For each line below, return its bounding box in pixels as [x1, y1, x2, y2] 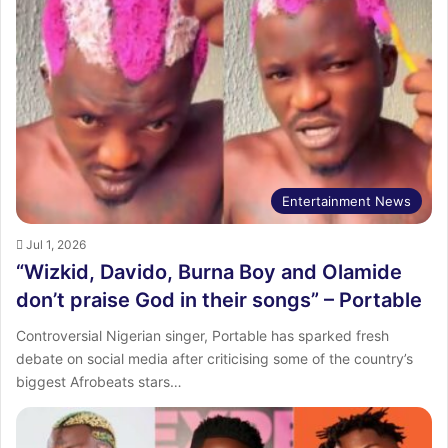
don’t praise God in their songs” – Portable [16, 288, 422, 313]
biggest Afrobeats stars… [16, 373, 182, 391]
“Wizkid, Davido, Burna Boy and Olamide [16, 260, 402, 285]
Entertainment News [282, 193, 411, 210]
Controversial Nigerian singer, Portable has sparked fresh [16, 327, 389, 345]
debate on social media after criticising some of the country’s [16, 350, 413, 368]
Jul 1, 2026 [26, 237, 86, 253]
